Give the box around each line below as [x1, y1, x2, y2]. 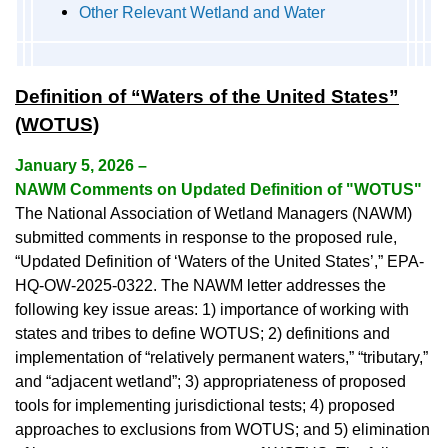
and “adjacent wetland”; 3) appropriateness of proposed [15, 373, 406, 391]
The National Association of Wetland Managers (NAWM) [15, 205, 412, 223]
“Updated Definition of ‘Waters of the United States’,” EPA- [15, 253, 424, 271]
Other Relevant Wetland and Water [79, 4, 325, 22]
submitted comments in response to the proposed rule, [15, 229, 397, 247]
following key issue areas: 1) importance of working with [15, 301, 409, 319]
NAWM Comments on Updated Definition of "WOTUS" [15, 181, 422, 199]
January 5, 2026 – [15, 157, 147, 175]
